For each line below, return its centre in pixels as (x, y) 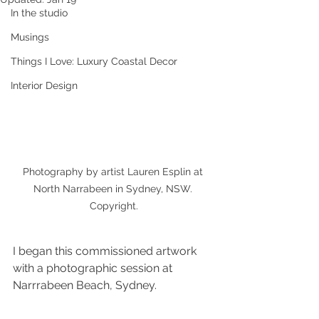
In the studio (39, 13)
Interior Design (44, 85)
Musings (30, 37)
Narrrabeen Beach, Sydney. (86, 286)
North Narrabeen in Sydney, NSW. (114, 189)
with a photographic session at (94, 268)
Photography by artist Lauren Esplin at (114, 172)
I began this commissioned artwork (106, 251)
